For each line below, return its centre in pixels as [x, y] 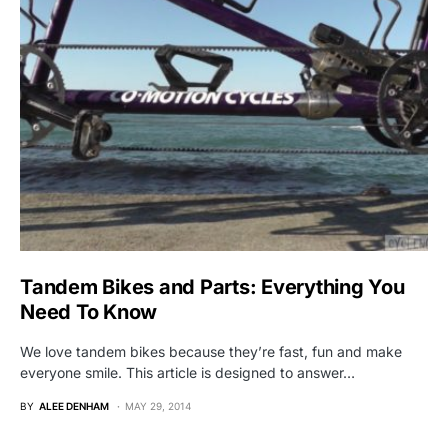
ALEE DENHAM [74, 406]
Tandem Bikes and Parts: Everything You [212, 287]
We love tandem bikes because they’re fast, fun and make [211, 352]
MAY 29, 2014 [158, 406]
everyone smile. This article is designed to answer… [187, 373]
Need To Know [88, 312]
